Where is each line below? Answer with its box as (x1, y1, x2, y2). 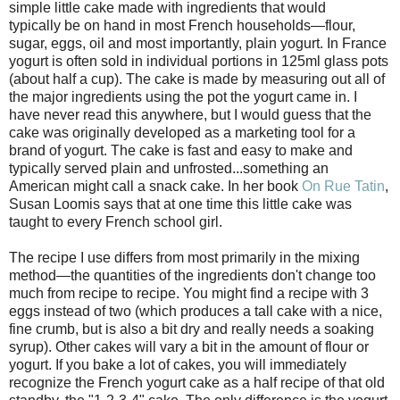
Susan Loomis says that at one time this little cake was (9, 196, 352, 212)
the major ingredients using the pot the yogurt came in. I (9, 88, 357, 104)
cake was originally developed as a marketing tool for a (9, 124, 355, 140)
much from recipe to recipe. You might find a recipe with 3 (9, 285, 369, 301)
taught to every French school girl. (9, 213, 222, 229)
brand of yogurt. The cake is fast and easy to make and (9, 142, 353, 158)
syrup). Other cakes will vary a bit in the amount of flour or (9, 338, 369, 354)
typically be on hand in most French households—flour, (9, 17, 355, 33)
